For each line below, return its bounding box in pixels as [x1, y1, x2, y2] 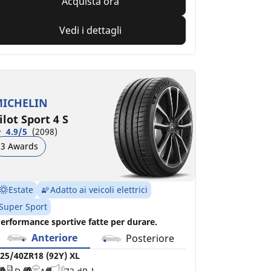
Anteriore [31, 230, 78, 244]
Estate [8, 183, 33, 195]
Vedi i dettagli [59, 23, 122, 37]
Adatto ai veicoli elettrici [50, 183, 148, 195]
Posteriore [126, 231, 175, 245]
